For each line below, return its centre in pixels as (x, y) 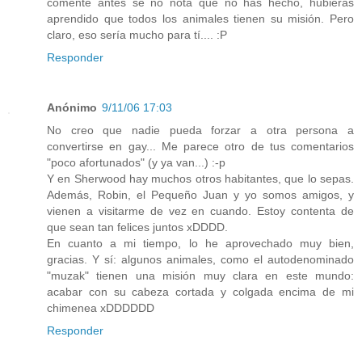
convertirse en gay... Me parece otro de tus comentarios (200, 146)
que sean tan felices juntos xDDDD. (137, 227)
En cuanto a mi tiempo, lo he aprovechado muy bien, (200, 243)
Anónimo (72, 107)
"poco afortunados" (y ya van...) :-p (136, 162)
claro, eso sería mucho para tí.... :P (137, 35)
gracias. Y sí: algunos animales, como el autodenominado (200, 259)
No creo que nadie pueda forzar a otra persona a (200, 130)
